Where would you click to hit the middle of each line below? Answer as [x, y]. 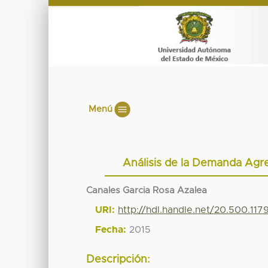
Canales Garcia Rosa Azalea [147, 190]
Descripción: [118, 260]
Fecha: [111, 229]
